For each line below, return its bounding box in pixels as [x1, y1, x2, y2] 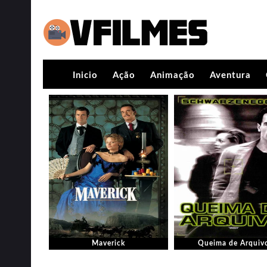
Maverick [92, 240, 125, 247]
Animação [150, 71, 195, 80]
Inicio [73, 71, 98, 80]
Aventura [210, 71, 251, 80]
